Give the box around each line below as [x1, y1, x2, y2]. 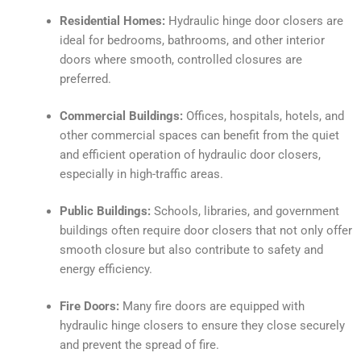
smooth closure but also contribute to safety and [59, 243, 323, 258]
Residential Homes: [59, 14, 165, 29]
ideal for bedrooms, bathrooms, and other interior [59, 33, 325, 48]
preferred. [59, 72, 111, 87]
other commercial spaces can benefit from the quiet [59, 128, 339, 143]
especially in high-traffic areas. [59, 167, 223, 182]
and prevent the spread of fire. [59, 337, 219, 352]
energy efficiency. [59, 262, 152, 277]
